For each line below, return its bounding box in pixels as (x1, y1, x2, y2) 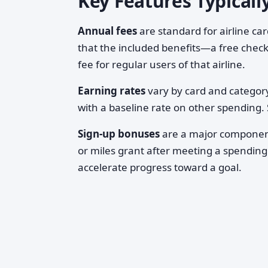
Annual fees (78, 24, 137, 38)
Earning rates (78, 84, 145, 98)
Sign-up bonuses (78, 127, 160, 141)
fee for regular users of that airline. (78, 57, 245, 71)
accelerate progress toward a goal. (78, 160, 242, 174)
